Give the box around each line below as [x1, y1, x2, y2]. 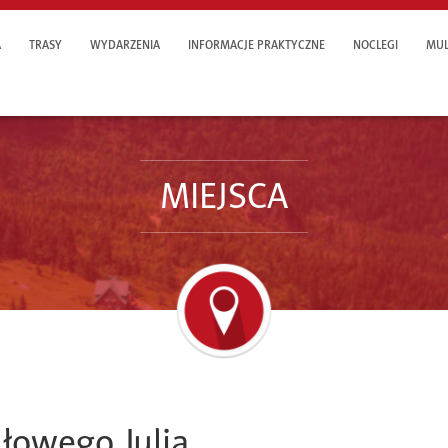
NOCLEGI [352, 38, 398, 52]
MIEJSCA [160, 175, 288, 217]
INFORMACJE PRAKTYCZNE [187, 38, 325, 52]
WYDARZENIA [89, 38, 160, 52]
